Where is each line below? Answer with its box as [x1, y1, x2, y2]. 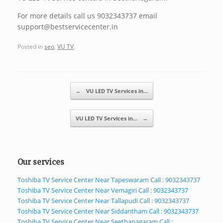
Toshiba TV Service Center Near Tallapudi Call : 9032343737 [17, 196, 189, 205]
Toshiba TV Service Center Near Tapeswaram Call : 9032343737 [17, 175, 200, 184]
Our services [17, 157, 64, 167]
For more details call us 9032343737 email [17, 11, 157, 21]
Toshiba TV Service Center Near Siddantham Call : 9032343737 [17, 206, 199, 216]
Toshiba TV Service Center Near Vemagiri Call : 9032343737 [17, 185, 188, 195]
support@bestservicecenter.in [17, 22, 118, 32]
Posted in [17, 42, 44, 50]
